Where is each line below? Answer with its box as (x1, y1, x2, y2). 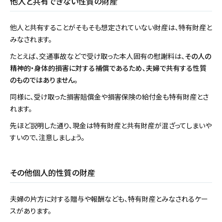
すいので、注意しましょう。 (10, 132, 85, 143)
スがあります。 (10, 206, 52, 216)
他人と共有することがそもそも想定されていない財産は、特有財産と (10, 22, 212, 33)
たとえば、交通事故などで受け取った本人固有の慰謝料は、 (10, 51, 185, 61)
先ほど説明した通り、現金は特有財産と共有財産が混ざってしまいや (10, 120, 212, 131)
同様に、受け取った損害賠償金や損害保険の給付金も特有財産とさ (10, 92, 209, 102)
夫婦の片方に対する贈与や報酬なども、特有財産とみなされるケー (10, 194, 208, 204)
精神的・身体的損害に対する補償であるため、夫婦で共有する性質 (10, 63, 207, 73)
